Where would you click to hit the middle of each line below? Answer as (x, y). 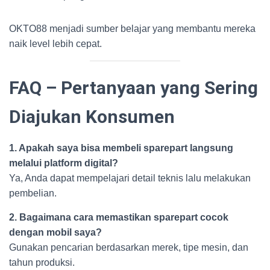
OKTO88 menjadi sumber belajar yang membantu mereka (132, 29)
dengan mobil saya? (55, 232)
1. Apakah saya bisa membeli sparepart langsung (121, 148)
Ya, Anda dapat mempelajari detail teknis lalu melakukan (130, 178)
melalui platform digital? (64, 163)
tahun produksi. (42, 262)
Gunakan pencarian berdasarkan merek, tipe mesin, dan (129, 247)
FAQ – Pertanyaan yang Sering (133, 88)
